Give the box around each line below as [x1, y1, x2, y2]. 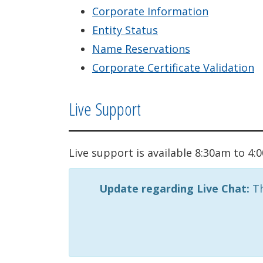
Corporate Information [92, 4, 208, 18]
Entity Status [92, 23, 158, 37]
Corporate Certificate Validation [92, 60, 254, 75]
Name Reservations [92, 42, 190, 56]
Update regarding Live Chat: [99, 181, 249, 195]
